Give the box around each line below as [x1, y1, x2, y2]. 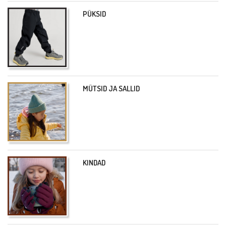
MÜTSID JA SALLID [83, 83, 140, 93]
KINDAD [83, 157, 106, 167]
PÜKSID [83, 9, 106, 19]
